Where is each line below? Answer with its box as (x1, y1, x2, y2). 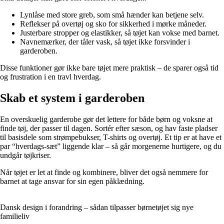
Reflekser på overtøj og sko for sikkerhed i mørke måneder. (20, 19, 206, 28)
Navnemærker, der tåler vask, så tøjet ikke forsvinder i (20, 37, 190, 46)
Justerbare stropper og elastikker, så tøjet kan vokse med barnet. (20, 28, 219, 37)
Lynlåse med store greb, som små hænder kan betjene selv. (20, 10, 204, 19)
